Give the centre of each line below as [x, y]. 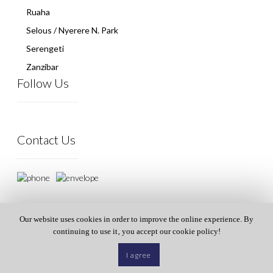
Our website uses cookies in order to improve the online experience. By [136, 219]
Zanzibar [42, 66]
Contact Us [46, 139]
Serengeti [45, 48]
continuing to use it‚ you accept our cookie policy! [136, 232]
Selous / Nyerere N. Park [72, 30]
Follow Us [43, 83]
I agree [139, 255]
